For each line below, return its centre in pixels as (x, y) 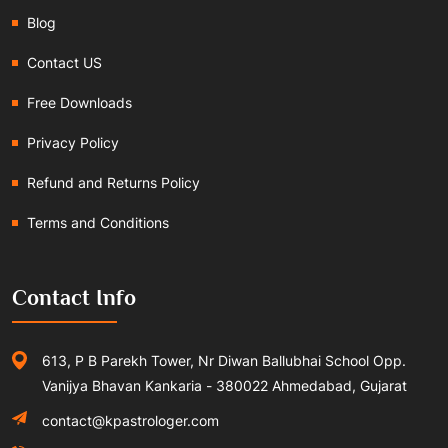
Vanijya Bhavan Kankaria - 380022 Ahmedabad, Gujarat (224, 386)
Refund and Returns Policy (113, 183)
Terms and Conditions (98, 223)
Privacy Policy (73, 143)
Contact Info (74, 298)
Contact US (64, 63)
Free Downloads (79, 103)
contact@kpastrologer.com (130, 421)
